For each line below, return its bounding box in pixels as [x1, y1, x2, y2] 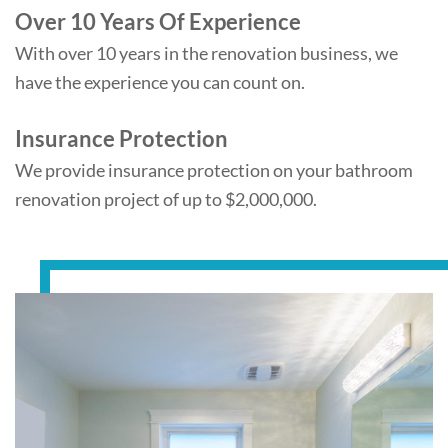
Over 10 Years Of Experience [15, 8, 301, 36]
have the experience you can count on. [15, 71, 305, 94]
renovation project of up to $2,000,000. [15, 187, 317, 210]
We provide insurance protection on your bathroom [15, 158, 413, 181]
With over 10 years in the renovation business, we [15, 42, 398, 65]
